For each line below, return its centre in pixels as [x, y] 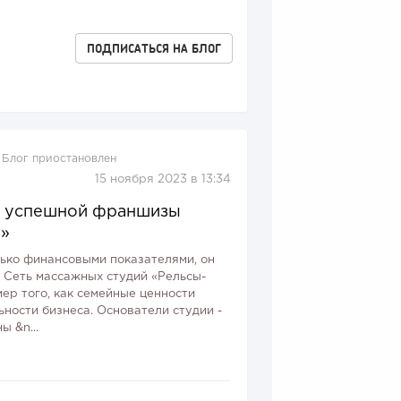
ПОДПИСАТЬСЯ [128, 48]
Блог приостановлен [60, 159]
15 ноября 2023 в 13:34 [162, 179]
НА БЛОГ [195, 48]
